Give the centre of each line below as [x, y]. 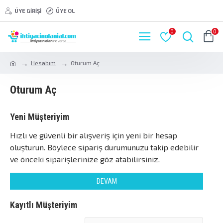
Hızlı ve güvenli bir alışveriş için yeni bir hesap [94, 135]
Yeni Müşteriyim [40, 117]
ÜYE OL [65, 10]
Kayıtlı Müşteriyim [44, 205]
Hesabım [43, 63]
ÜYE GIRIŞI [28, 10]
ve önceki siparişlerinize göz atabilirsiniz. [85, 159]
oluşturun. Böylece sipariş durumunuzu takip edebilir [104, 147]
